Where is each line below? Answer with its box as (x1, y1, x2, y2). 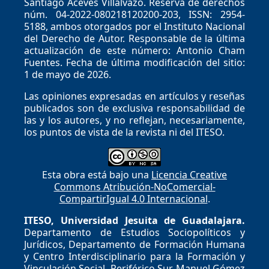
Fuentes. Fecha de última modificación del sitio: (23, 55, 246, 69)
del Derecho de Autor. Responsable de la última (23, 31, 246, 45)
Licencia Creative (151, 168, 227, 181)
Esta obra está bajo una (42, 168, 151, 181)
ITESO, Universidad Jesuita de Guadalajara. (23, 213, 246, 227)
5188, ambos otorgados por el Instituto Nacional (23, 19, 246, 33)
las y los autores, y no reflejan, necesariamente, (23, 113, 246, 127)
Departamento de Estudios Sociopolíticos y (23, 225, 246, 239)
